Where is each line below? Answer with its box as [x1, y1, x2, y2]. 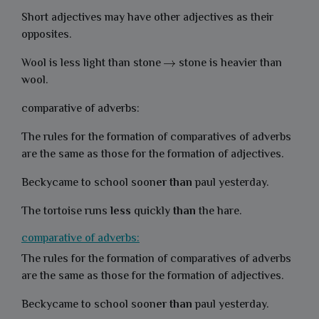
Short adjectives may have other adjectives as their [21, 9, 273, 27]
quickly [131, 203, 173, 221]
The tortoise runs [21, 203, 110, 221]
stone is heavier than [176, 55, 282, 73]
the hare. [196, 203, 242, 221]
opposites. [21, 26, 72, 44]
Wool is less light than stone [21, 55, 164, 73]
